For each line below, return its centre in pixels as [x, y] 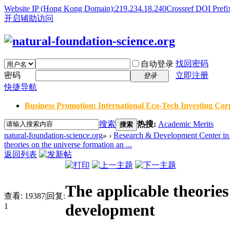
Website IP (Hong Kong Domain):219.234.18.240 [85, 8]
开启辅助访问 [29, 18]
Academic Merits [186, 124]
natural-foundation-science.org [53, 135]
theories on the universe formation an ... [68, 144]
